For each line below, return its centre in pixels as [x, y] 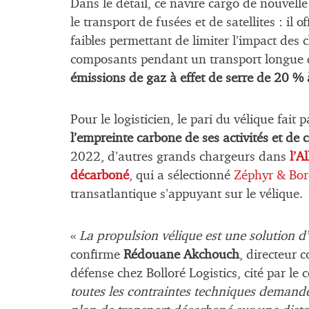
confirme [97, 255]
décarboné [100, 176]
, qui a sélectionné [181, 176]
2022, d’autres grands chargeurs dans [180, 157]
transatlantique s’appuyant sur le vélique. [187, 195]
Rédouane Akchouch [181, 255]
